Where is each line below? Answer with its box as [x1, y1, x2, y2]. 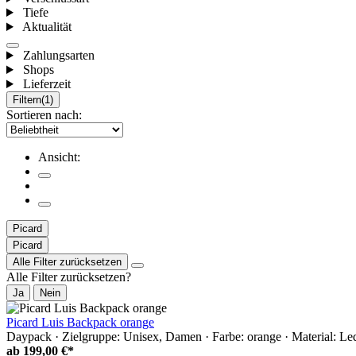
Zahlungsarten [22, 48, 95, 63]
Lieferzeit [22, 77, 71, 91]
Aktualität [21, 20, 72, 34]
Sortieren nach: [6, 108, 82, 122]
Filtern [13, 94, 41, 106]
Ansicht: [38, 150, 80, 164]
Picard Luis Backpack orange [6, 315, 154, 330]
